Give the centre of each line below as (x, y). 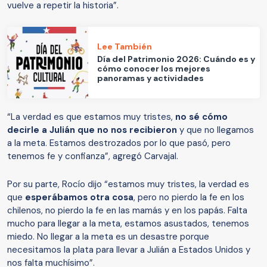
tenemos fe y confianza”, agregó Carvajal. (93, 156)
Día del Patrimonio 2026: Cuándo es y (176, 59)
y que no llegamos (215, 130)
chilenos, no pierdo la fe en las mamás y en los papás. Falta (127, 210)
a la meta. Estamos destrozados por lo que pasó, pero (119, 143)
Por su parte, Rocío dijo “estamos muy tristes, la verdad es (128, 184)
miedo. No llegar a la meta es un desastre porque (108, 236)
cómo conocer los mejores (154, 69)
